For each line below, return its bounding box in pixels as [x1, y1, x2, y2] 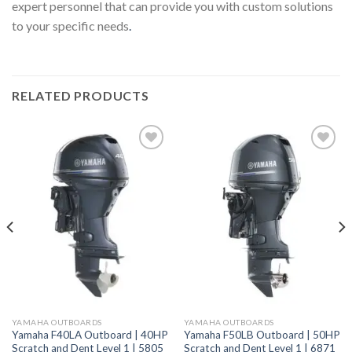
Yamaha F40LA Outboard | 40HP [11, 328, 168, 342]
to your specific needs [12, 18, 129, 34]
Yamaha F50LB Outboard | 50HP [183, 328, 340, 342]
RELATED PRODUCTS [12, 88, 149, 104]
